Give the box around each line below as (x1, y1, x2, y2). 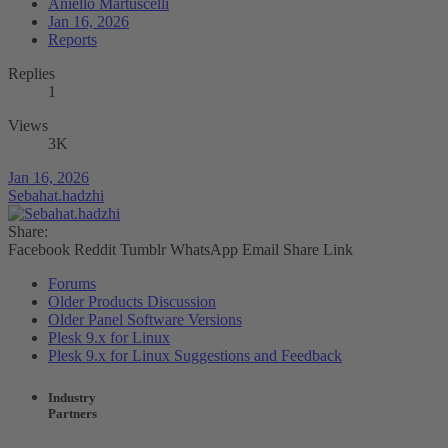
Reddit (74, 241, 116, 259)
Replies (8, 65, 55, 83)
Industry (48, 389, 96, 405)
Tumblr (120, 241, 166, 259)
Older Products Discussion (48, 293, 216, 311)
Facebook (8, 241, 70, 259)
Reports (48, 31, 97, 49)
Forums (48, 275, 96, 293)
